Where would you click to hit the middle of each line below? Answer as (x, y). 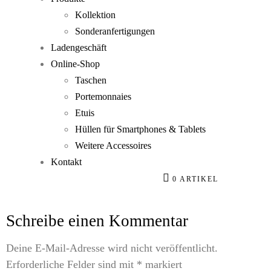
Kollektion (95, 15)
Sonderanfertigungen (115, 31)
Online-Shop (75, 64)
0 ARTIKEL (195, 179)
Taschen (90, 80)
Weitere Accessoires (113, 145)
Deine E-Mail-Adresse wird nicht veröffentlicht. (112, 248)
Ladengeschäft (78, 47)
